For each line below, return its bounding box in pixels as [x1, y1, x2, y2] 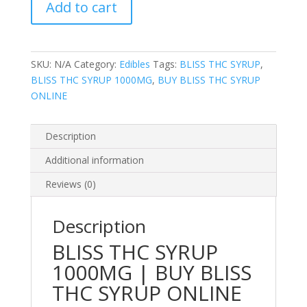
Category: [73, 58, 119, 71]
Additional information [45, 153, 144, 167]
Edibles [119, 58, 150, 71]
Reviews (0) [45, 177, 96, 191]
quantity [29, 16, 66, 29]
